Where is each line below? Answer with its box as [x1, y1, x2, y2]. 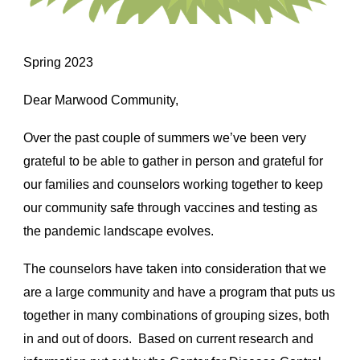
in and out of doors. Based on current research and [23, 332, 314, 346]
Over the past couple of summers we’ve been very [23, 131, 307, 145]
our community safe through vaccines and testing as [23, 201, 318, 215]
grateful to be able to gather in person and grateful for [23, 154, 324, 168]
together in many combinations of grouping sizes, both [23, 309, 330, 322]
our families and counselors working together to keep [23, 178, 324, 191]
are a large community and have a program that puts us [23, 285, 336, 299]
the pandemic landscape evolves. [23, 224, 215, 238]
